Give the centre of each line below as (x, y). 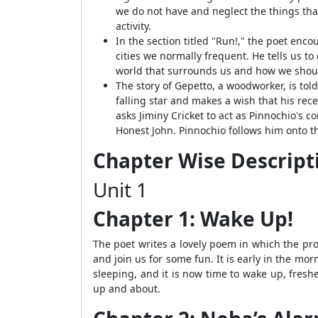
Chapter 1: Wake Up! (193, 219)
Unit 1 (120, 190)
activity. (133, 26)
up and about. (127, 289)
